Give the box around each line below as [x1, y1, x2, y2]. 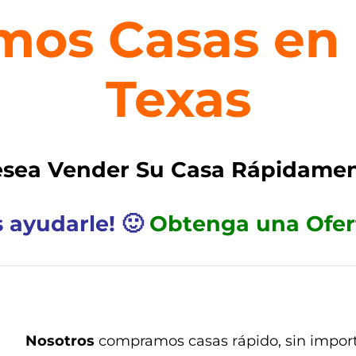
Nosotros [25, 332, 95, 350]
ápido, [238, 332, 285, 350]
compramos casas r [95, 332, 238, 350]
